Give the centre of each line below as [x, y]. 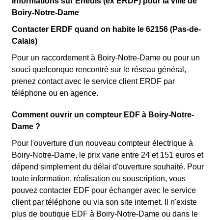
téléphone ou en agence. [55, 93]
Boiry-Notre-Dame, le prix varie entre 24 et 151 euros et [108, 155]
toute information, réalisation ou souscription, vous [99, 179]
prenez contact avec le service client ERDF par [93, 81]
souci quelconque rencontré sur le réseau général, [99, 69]
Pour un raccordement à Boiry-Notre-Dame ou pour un [106, 58]
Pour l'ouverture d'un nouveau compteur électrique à [102, 143]
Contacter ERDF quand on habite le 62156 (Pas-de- [106, 29]
